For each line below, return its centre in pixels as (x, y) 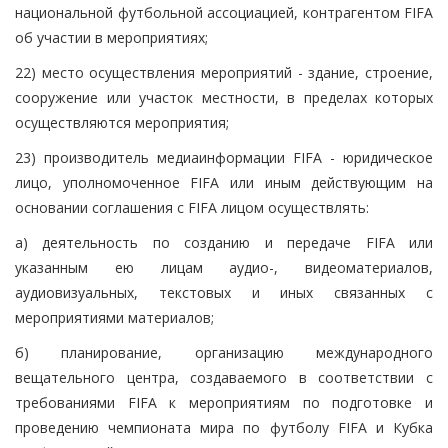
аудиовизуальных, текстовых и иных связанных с (224, 292)
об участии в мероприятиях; (111, 37)
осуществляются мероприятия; (122, 122)
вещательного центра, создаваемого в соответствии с (224, 377)
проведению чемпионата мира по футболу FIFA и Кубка (224, 427)
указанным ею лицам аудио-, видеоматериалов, (224, 267)
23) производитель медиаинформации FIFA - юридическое (224, 157)
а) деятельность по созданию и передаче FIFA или (224, 242)
